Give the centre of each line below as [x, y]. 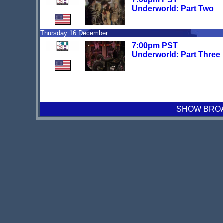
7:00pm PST [155, 46]
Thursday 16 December [74, 33]
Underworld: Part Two [173, 9]
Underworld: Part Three [176, 55]
